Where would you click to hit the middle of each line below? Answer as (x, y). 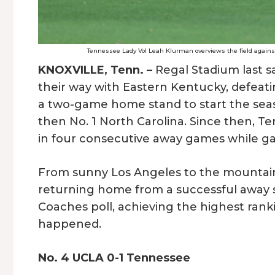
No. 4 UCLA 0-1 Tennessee (114, 258)
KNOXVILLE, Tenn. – (95, 70)
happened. (70, 224)
